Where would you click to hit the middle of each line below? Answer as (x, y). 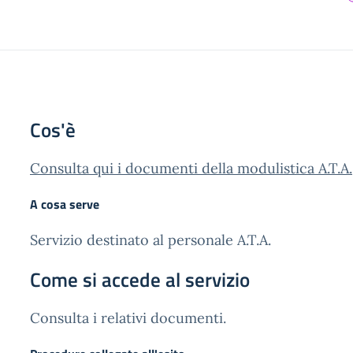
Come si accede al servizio (140, 280)
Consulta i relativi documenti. (128, 318)
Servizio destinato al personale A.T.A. (150, 240)
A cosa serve (65, 204)
